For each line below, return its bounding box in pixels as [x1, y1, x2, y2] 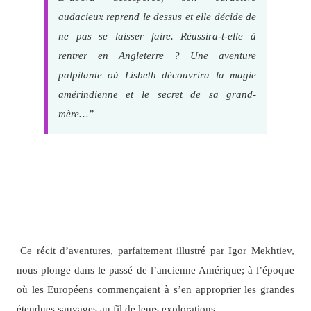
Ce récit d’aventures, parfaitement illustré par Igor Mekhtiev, [19, 244, 295, 257]
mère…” [58, 107, 94, 119]
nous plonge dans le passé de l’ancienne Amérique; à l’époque [16, 264, 295, 276]
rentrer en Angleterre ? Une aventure [58, 49, 257, 61]
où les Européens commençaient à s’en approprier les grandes [16, 283, 295, 296]
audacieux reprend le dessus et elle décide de [58, 10, 257, 22]
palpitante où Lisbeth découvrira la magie [58, 68, 257, 81]
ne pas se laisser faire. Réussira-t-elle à [58, 29, 257, 42]
